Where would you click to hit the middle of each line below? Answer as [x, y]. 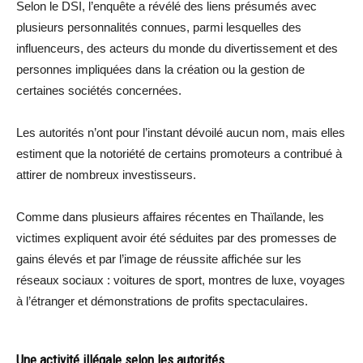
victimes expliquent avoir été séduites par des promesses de [176, 237]
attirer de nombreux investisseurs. [106, 174]
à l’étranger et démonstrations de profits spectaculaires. [162, 301]
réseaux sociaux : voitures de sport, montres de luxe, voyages [181, 280]
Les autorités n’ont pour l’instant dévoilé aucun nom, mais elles [181, 132]
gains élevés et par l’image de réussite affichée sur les [159, 258]
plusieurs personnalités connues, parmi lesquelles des [159, 27]
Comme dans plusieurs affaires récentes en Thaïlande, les [170, 216]
